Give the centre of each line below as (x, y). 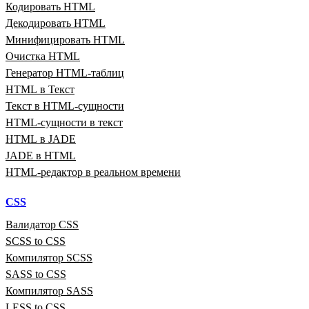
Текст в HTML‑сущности (65, 106)
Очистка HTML (43, 56)
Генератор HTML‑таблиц (65, 72)
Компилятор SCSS (49, 257)
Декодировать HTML (56, 23)
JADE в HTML (41, 155)
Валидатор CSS (42, 224)
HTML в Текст (40, 89)
